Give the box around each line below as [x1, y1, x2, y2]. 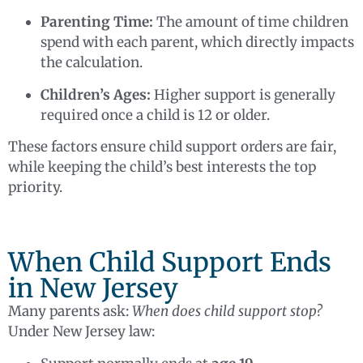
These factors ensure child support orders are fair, [8, 138, 336, 156]
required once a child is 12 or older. [41, 105, 270, 124]
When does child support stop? [132, 302, 322, 321]
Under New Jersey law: [8, 322, 155, 341]
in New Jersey [8, 272, 178, 305]
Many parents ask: [8, 302, 132, 321]
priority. [8, 178, 62, 197]
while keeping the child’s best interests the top [8, 158, 316, 177]
